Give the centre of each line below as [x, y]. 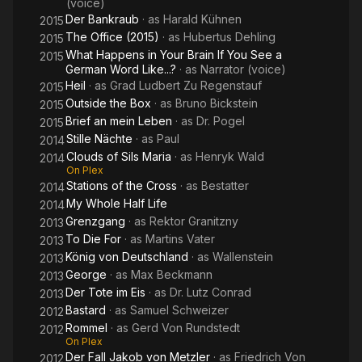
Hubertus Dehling [229, 37]
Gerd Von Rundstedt [186, 328]
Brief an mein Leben [119, 121]
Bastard [86, 310]
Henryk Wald [230, 156]
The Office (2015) [112, 37]
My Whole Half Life [117, 203]
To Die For [93, 239]
